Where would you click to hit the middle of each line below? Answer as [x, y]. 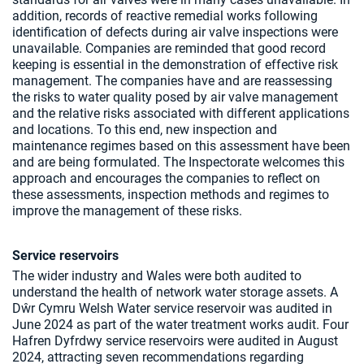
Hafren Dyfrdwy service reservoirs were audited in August [175, 340]
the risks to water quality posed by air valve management [175, 97]
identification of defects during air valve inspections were [175, 32]
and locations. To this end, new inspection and [145, 129]
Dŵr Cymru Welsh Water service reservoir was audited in [172, 308]
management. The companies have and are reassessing [172, 80]
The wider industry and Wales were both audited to [157, 275]
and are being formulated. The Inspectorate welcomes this [178, 162]
